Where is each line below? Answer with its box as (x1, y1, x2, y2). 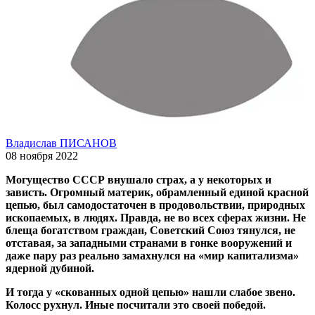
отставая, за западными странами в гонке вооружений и (6, 236, 292, 249)
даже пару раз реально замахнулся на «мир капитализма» (6, 249, 299, 262)
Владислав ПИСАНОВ (6, 136, 117, 149)
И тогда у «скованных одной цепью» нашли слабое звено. (6, 285, 295, 298)
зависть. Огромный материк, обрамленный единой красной (6, 186, 309, 198)
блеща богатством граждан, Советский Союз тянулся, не (6, 224, 295, 236)
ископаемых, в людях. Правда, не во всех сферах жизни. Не (6, 211, 306, 224)
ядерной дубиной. (6, 262, 94, 274)
